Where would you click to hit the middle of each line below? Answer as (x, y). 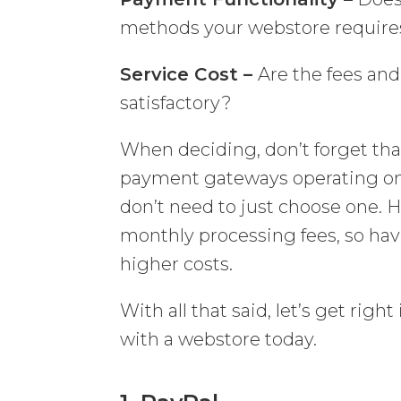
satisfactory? (176, 102)
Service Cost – (189, 74)
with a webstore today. (219, 339)
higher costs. (177, 264)
